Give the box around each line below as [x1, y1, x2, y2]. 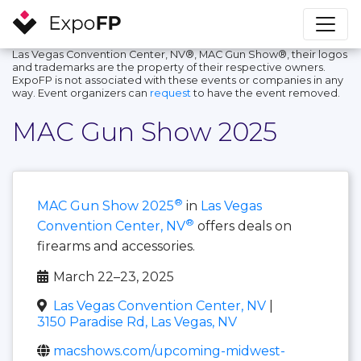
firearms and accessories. [37, 238, 195, 254]
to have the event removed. [191, 86, 340, 99]
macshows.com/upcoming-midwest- [53, 342, 285, 359]
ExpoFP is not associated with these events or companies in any [12, 73, 343, 86]
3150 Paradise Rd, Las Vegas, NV [37, 313, 237, 330]
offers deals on [197, 218, 292, 234]
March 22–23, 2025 [53, 268, 174, 284]
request [150, 86, 191, 99]
